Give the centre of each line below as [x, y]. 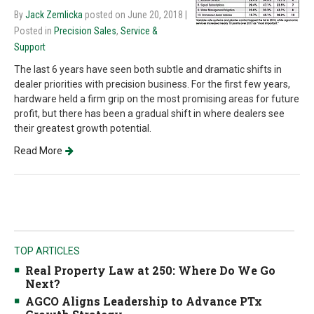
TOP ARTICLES [47, 251]
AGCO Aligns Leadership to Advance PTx [144, 301]
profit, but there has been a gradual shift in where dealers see [149, 114]
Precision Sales [85, 31]
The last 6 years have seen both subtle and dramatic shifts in [148, 69]
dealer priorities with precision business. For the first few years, [152, 84]
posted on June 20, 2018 [135, 15]
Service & [139, 31]
